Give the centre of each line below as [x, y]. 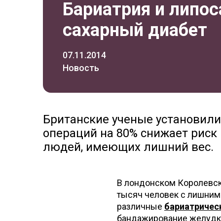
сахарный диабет [135, 30]
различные [141, 206]
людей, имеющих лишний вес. [128, 147]
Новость [81, 68]
